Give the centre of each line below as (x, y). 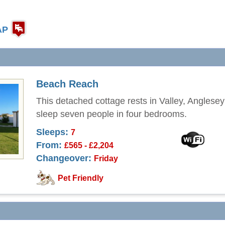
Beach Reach (67, 84)
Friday (106, 158)
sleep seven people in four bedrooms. (111, 114)
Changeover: (64, 158)
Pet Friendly (81, 178)
